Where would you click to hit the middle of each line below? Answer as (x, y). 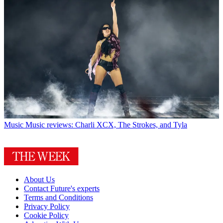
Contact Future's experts (62, 189)
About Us (39, 180)
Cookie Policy (46, 216)
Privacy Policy (47, 207)
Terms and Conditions (58, 198)
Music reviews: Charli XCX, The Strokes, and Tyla (106, 125)
